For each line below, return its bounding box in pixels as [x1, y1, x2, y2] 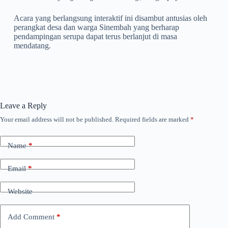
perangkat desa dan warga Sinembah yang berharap [13, 22, 179, 32]
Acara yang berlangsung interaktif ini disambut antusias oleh [13, 13, 207, 22]
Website [8, 187, 33, 196]
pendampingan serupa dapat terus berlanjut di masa [13, 32, 177, 41]
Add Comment [8, 213, 54, 221]
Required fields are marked [115, 115, 190, 123]
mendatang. [13, 41, 51, 50]
